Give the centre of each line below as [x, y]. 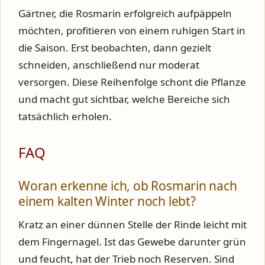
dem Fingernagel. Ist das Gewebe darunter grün [132, 241]
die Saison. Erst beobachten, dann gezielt [115, 47]
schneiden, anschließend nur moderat [109, 64]
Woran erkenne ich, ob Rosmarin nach [128, 185]
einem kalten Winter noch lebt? [107, 201]
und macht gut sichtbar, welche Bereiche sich [124, 99]
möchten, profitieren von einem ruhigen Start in [132, 30]
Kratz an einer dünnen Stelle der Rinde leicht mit [132, 224]
